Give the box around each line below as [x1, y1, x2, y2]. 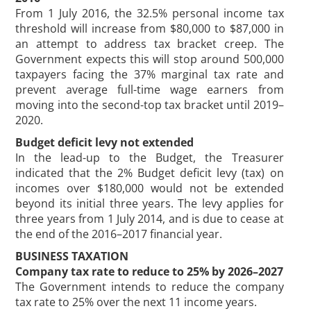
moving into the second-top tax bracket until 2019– [15, 97, 284, 112]
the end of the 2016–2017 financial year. [15, 226, 223, 242]
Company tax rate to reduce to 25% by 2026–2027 [15, 264, 284, 279]
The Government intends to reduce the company [15, 279, 284, 294]
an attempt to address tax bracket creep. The [15, 36, 284, 51]
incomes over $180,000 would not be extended [15, 180, 284, 196]
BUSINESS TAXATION [15, 249, 129, 264]
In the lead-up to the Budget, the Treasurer [15, 150, 284, 165]
